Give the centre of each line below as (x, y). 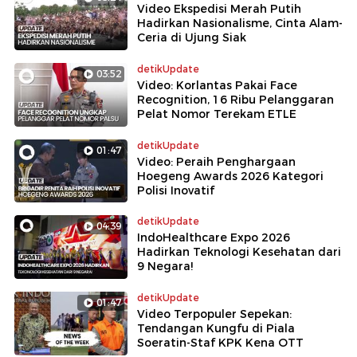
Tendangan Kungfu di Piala (216, 329)
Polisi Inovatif (176, 190)
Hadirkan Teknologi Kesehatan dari (239, 252)
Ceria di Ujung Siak (192, 37)
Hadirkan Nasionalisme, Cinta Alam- (240, 23)
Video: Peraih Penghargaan (216, 161)
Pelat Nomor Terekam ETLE (217, 114)
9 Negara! (165, 267)
